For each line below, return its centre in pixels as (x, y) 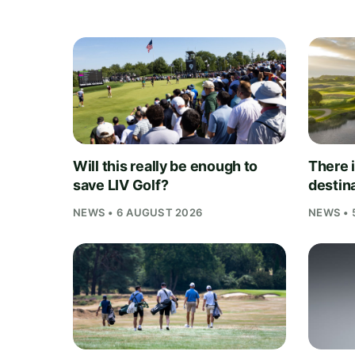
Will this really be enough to (166, 166)
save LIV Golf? (121, 185)
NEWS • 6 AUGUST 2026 (138, 212)
